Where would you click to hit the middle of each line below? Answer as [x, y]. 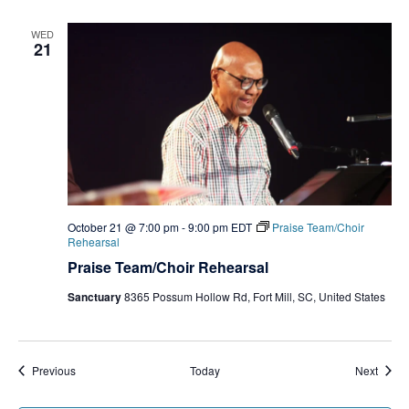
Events [91, 370]
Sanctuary [95, 297]
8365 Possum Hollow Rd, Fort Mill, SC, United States [254, 297]
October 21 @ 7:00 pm [123, 227]
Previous [53, 371]
